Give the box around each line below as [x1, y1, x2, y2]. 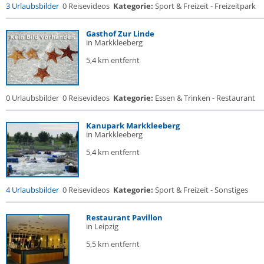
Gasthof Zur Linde [86, 28, 154, 39]
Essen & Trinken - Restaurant [153, 93, 255, 103]
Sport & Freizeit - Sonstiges [153, 184, 248, 195]
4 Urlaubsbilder [6, 184, 59, 195]
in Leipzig [86, 221, 118, 232]
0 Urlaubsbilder [6, 93, 59, 103]
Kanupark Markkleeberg [86, 120, 180, 131]
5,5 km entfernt [86, 239, 140, 249]
